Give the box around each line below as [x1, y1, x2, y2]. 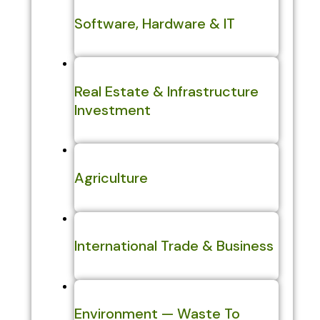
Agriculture [74, 169, 148, 188]
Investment [74, 100, 151, 119]
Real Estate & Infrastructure [74, 81, 259, 101]
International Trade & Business [74, 236, 274, 256]
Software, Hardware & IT [74, 14, 235, 33]
